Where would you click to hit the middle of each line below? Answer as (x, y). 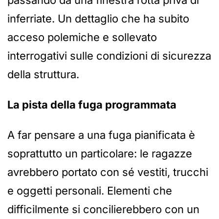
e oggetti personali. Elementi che (90, 191)
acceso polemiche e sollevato (82, 37)
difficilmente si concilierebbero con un (103, 209)
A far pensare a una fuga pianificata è (101, 135)
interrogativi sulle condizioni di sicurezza (109, 56)
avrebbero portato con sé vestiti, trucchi (108, 172)
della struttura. (43, 75)
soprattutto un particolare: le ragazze (100, 154)
